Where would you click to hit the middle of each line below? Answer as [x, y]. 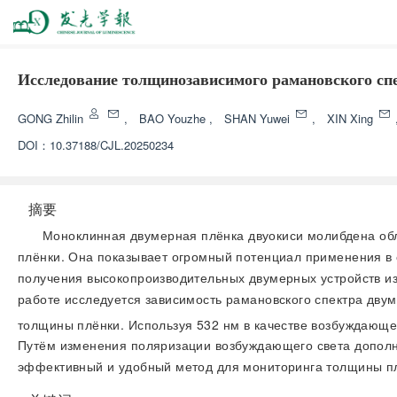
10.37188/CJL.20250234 [112, 144]
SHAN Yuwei [259, 118]
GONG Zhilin [52, 118]
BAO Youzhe [174, 118]
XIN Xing [352, 118]
